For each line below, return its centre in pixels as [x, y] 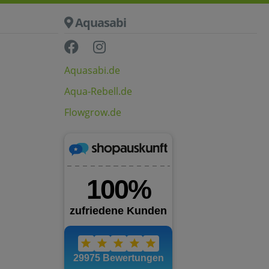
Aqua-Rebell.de [98, 91]
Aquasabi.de [92, 70]
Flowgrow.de [93, 112]
